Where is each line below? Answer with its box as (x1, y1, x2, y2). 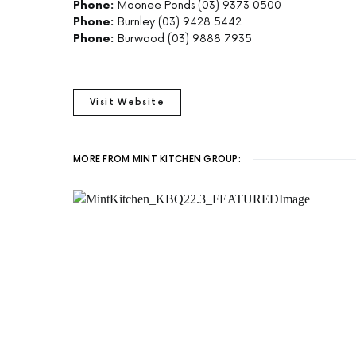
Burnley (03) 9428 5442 (118, 15, 242, 29)
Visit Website (90, 97, 164, 108)
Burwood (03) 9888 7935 (118, 32, 252, 46)
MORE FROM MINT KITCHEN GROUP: (73, 154, 241, 165)
